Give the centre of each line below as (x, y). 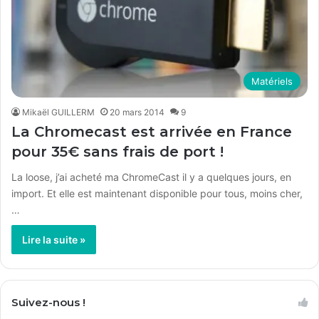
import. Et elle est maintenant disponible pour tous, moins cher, (157, 193)
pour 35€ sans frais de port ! (117, 151)
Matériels (272, 81)
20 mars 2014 (137, 112)
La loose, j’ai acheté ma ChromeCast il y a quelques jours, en (151, 177)
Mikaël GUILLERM (58, 112)
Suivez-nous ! (48, 302)
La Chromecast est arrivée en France (152, 131)
